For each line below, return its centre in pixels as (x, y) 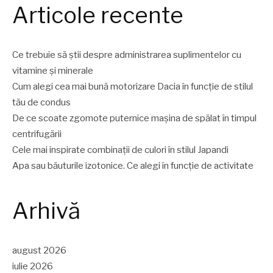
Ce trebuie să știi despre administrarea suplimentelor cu (127, 55)
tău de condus (41, 102)
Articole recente (98, 15)
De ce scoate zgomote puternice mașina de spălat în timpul (134, 118)
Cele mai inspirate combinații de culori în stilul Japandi (120, 150)
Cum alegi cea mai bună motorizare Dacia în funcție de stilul (133, 86)
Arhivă (46, 211)
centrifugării (37, 134)
